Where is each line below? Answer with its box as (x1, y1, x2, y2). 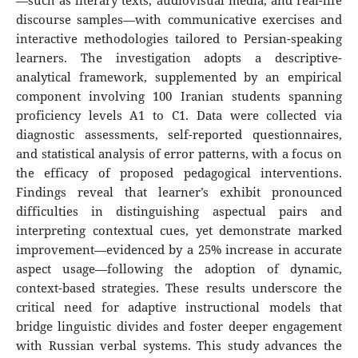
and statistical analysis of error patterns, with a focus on (15, 145, 343, 163)
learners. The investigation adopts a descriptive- (15, 50, 343, 67)
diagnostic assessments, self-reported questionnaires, (15, 126, 343, 144)
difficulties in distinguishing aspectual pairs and (15, 203, 343, 221)
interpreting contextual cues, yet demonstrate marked (15, 222, 343, 240)
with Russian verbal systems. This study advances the (15, 337, 343, 355)
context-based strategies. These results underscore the (15, 280, 343, 297)
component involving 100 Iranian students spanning (15, 88, 343, 105)
